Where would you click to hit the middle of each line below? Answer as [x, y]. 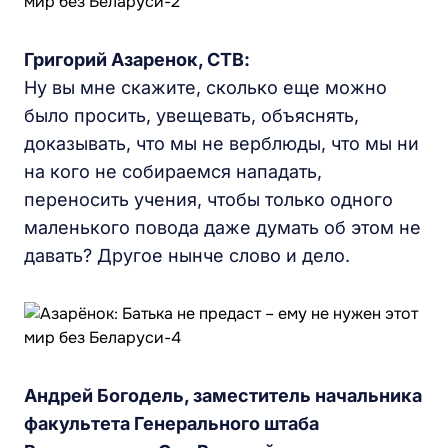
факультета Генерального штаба [171, 423]
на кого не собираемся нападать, [173, 171]
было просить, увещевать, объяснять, [191, 115]
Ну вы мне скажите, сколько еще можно [205, 87]
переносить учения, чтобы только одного [208, 199]
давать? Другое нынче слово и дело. [187, 255]
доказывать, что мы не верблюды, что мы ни [221, 143]
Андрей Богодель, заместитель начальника [223, 395]
